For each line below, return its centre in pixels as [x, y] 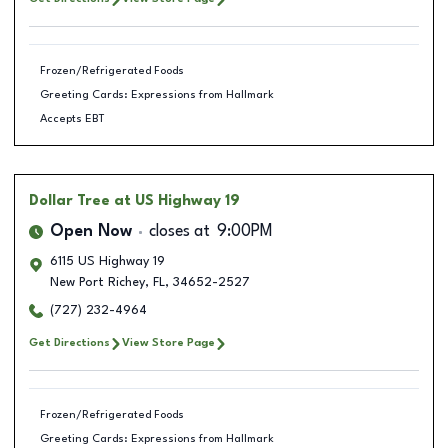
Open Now [91, 232]
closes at [179, 232]
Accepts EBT [72, 118]
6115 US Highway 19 [107, 261]
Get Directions [69, 343]
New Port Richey [97, 282]
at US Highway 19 [177, 201]
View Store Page [168, 343]
